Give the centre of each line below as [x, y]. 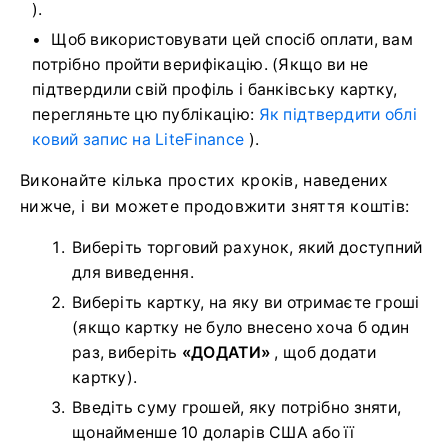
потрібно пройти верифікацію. [152, 65]
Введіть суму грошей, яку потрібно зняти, [237, 408]
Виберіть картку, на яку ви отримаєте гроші [246, 303]
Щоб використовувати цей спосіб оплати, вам [232, 40]
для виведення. [133, 273]
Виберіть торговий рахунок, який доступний [247, 248]
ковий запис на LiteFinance [138, 140]
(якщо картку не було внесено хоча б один [241, 328]
